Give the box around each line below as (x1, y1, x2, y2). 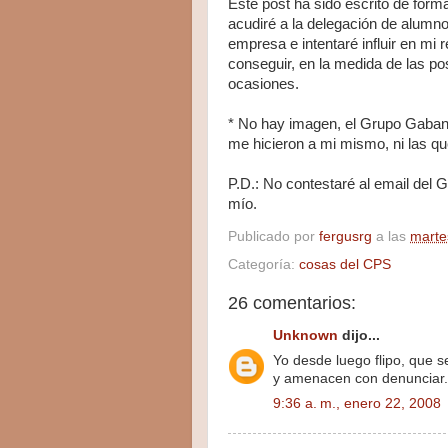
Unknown (273, 328, 338, 344)
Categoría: (228, 256, 299, 272)
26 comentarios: (228, 292, 356, 313)
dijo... (338, 328, 380, 344)
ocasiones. (228, 76, 299, 93)
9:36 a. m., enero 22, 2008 (273, 395, 441, 411)
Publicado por (228, 229, 319, 245)
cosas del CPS (299, 256, 391, 272)
